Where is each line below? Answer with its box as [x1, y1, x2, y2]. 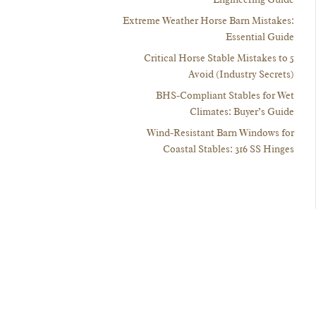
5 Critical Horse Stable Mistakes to [143, 52, 288, 65]
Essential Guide [225, 31, 294, 44]
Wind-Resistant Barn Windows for [146, 127, 294, 140]
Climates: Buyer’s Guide [189, 106, 294, 119]
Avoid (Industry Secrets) [188, 68, 294, 81]
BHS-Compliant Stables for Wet [155, 90, 294, 102]
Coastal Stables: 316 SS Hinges [162, 143, 294, 156]
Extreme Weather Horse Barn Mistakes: [122, 15, 294, 28]
